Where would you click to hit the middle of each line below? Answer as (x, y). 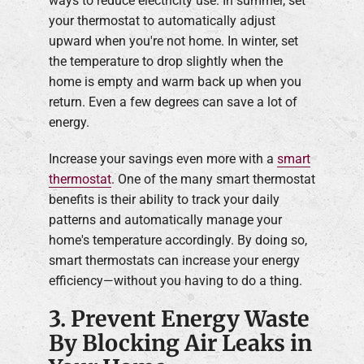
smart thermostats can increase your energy (174, 260)
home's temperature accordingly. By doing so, (178, 240)
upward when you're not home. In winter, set (173, 41)
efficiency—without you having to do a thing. (175, 280)
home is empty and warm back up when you (175, 81)
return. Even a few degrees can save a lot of (173, 102)
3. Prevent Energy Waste (179, 318)
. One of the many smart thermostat (213, 179)
